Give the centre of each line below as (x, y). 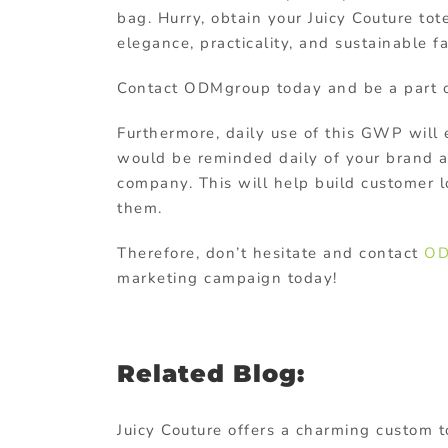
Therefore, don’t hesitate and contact (268, 252)
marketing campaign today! (227, 277)
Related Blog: (211, 373)
